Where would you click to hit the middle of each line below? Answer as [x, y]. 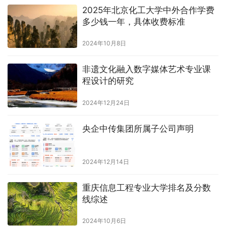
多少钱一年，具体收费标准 [133, 22]
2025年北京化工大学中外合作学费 [148, 10]
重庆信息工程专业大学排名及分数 [146, 187]
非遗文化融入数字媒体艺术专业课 [146, 69]
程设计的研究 [108, 81]
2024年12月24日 [106, 102]
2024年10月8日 [104, 43]
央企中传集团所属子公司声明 [138, 128]
